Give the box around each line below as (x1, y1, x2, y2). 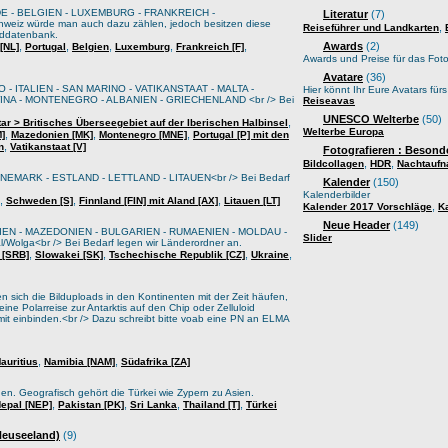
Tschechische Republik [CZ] (109, 249, 245, 260)
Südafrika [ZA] (121, 356, 190, 367)
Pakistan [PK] (58, 399, 124, 410)
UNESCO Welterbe (323, 113, 419, 125)
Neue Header (323, 219, 390, 231)
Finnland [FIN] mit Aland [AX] (79, 195, 218, 206)
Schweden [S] (6, 195, 73, 206)
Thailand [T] (183, 399, 240, 410)
